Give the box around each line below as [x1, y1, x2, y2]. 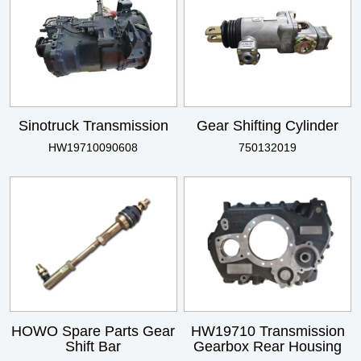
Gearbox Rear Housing [193, 338, 342, 355]
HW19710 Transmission [190, 322, 345, 339]
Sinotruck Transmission [18, 118, 168, 135]
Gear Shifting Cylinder [197, 118, 339, 135]
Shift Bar [65, 338, 122, 355]
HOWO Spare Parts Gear [11, 322, 176, 339]
